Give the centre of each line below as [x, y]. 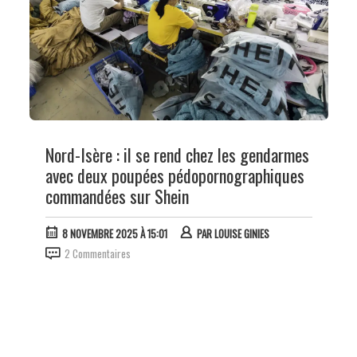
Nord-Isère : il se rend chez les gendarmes [177, 154]
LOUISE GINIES [241, 233]
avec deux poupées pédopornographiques [175, 175]
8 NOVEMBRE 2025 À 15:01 [114, 233]
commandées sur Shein [117, 196]
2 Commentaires [97, 253]
